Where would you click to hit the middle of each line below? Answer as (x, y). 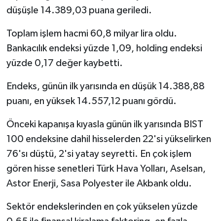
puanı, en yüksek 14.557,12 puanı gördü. (91, 101)
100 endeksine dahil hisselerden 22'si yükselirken (109, 139)
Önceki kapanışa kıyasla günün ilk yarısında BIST (105, 124)
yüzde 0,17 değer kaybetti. (64, 63)
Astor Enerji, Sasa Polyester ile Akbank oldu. (99, 183)
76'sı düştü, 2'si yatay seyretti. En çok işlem (99, 154)
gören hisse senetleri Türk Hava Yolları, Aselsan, (106, 168)
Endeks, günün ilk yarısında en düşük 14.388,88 (105, 86)
